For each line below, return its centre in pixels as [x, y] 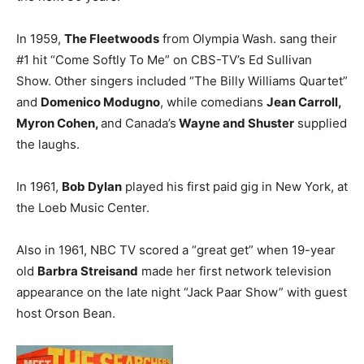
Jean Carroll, [304, 102]
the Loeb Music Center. [83, 208]
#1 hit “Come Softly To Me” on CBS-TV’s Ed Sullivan [164, 60]
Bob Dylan [92, 187]
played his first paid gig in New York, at [235, 187]
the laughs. [48, 145]
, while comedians [213, 102]
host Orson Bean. [66, 314]
